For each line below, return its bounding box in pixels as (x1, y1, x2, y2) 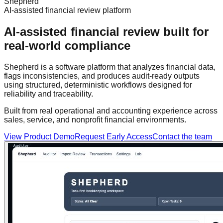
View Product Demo (4, 132, 75, 141)
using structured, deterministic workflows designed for (4, 80, 192, 89)
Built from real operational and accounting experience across (4, 106, 218, 115)
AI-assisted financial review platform (4, 6, 131, 14)
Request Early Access (75, 132, 152, 141)
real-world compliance (4, 38, 130, 52)
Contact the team (152, 132, 212, 141)
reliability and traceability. (4, 89, 93, 98)
